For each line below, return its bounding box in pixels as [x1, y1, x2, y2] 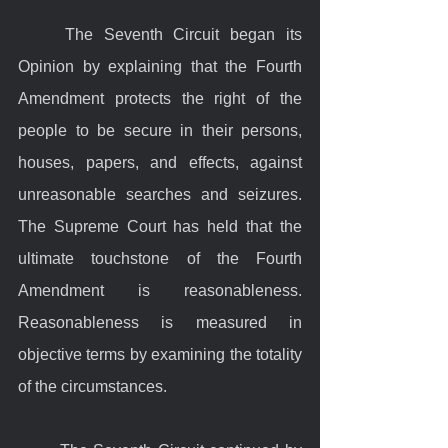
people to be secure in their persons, [18, 121, 302, 139]
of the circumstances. [18, 377, 167, 395]
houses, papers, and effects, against [18, 153, 302, 171]
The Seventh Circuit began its [18, 25, 65, 43]
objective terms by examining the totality [18, 345, 302, 363]
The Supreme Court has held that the [18, 217, 302, 235]
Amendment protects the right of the [18, 89, 302, 107]
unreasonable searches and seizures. [18, 185, 302, 203]
